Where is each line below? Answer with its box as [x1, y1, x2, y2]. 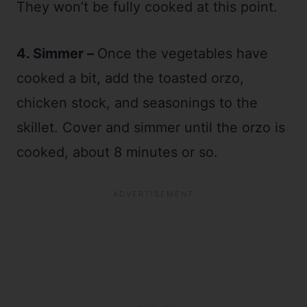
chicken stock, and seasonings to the [16, 94, 258, 111]
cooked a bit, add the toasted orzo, [16, 69, 244, 86]
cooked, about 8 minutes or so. [16, 143, 218, 160]
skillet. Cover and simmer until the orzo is [16, 119, 285, 136]
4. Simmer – [16, 45, 97, 62]
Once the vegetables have [97, 45, 268, 62]
